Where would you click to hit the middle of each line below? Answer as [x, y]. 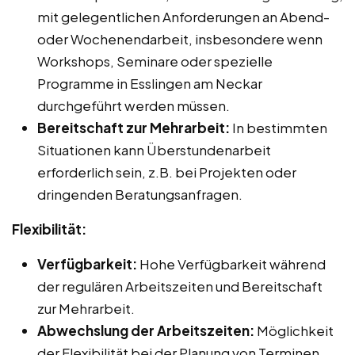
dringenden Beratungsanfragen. [140, 195]
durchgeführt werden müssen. [134, 106]
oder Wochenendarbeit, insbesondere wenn [180, 39]
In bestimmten [279, 128]
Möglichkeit [294, 331]
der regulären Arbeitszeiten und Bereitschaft [180, 286]
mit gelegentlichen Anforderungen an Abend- [183, 17]
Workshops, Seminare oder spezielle [155, 61]
